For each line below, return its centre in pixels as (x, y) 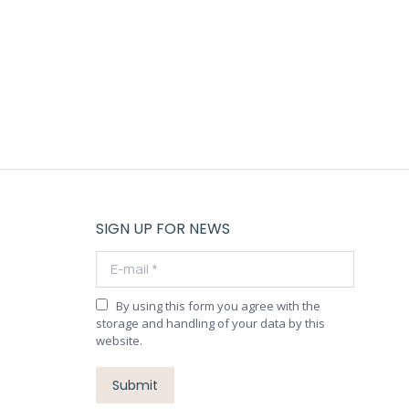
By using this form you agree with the (218, 306)
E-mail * (120, 259)
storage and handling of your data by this (210, 323)
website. (119, 341)
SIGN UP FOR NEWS (163, 229)
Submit (135, 385)
